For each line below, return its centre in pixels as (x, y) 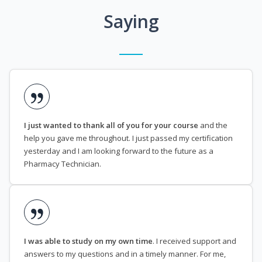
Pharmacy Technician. (63, 164)
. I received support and (194, 241)
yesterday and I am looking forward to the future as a (119, 151)
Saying (131, 22)
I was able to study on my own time (88, 241)
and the (213, 125)
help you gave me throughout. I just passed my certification (128, 138)
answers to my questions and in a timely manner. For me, (125, 254)
